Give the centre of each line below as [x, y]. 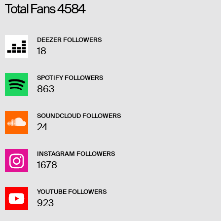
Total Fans [31, 9]
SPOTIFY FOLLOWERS [70, 78]
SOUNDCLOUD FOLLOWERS [79, 116]
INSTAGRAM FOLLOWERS [76, 154]
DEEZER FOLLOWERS [69, 40]
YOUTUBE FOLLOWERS [72, 192]
